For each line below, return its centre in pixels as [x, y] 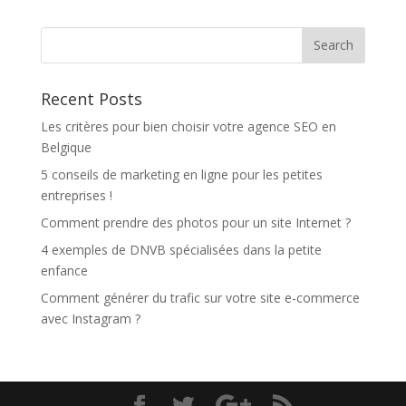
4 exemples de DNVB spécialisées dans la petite [181, 249]
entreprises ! [76, 195]
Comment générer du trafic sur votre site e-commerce [200, 297]
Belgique [66, 147]
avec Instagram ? [90, 318]
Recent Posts [91, 98]
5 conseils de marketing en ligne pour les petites [181, 174]
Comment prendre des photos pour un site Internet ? [195, 222]
